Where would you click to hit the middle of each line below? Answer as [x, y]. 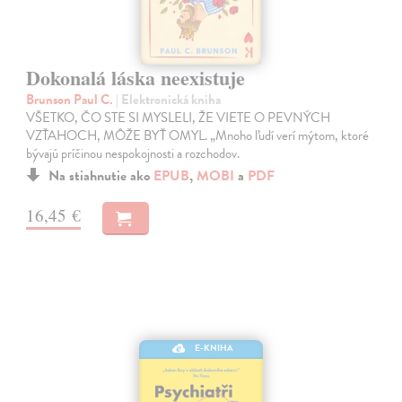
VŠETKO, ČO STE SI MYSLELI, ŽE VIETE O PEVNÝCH [179, 117]
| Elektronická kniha [169, 99]
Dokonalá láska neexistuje [136, 77]
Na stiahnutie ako [101, 175]
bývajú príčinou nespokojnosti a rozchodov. [133, 153]
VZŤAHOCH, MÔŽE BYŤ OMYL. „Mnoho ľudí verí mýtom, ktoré [198, 135]
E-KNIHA [214, 347]
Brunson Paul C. [71, 99]
